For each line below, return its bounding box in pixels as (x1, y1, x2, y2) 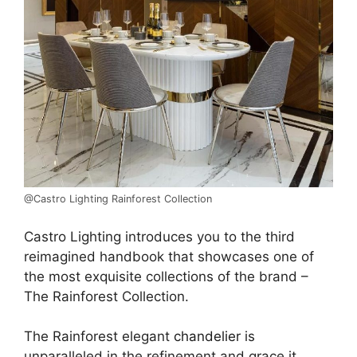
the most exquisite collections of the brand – (24, 268, 308, 284)
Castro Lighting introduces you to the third (24, 228, 295, 245)
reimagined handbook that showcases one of (24, 248, 314, 265)
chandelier (170, 328, 241, 345)
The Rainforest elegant (24, 328, 170, 345)
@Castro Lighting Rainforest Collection (24, 193, 212, 206)
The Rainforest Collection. (24, 288, 189, 304)
